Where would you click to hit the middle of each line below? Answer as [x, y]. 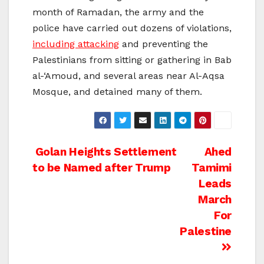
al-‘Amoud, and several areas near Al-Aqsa [128, 76]
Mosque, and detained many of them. [117, 92]
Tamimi [212, 168]
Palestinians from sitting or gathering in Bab [132, 60]
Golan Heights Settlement [105, 152]
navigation [80, 180]
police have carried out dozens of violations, [132, 28]
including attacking [76, 44]
